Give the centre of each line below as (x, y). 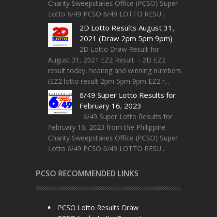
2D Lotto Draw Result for (119, 49)
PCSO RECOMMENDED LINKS (87, 174)
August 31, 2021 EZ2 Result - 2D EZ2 (107, 60)
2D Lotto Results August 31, (127, 28)
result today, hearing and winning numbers (115, 71)
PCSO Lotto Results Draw (98, 208)
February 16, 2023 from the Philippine (107, 127)
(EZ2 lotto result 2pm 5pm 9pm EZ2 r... (108, 81)
